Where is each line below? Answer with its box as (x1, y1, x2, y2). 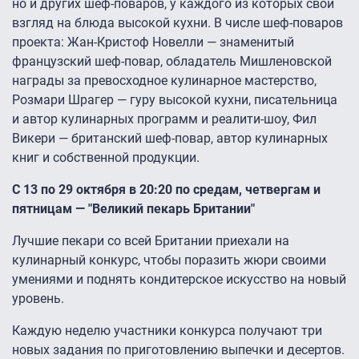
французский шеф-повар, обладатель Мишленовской (12, 54, 332, 70)
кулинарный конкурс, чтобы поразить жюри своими (12, 252, 326, 268)
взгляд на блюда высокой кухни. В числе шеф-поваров (12, 15, 343, 31)
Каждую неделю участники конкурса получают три (12, 323, 322, 339)
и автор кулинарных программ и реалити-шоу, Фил (12, 111, 317, 127)
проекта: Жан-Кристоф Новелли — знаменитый (12, 34, 294, 50)
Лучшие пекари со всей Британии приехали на (12, 233, 289, 249)
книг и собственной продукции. (12, 150, 200, 166)
